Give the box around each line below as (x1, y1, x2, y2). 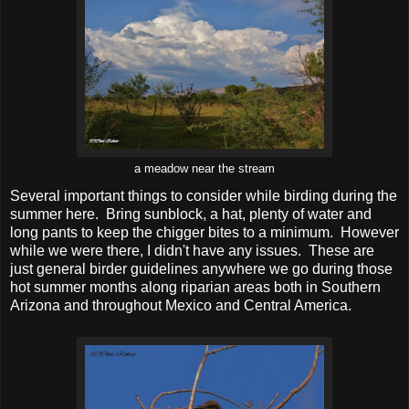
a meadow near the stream (134, 163, 275, 176)
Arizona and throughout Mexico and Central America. (10, 298, 355, 314)
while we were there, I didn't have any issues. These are (10, 243, 374, 259)
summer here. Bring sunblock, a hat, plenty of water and (10, 206, 372, 223)
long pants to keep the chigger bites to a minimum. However (10, 225, 399, 241)
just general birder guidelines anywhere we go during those (10, 261, 393, 278)
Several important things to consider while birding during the (10, 188, 397, 204)
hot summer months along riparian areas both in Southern (10, 279, 381, 296)
